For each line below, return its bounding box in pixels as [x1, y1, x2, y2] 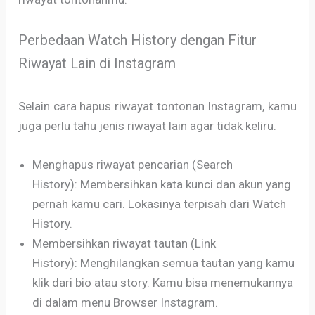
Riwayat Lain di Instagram [18, 54, 176, 72]
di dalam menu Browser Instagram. [32, 295, 219, 309]
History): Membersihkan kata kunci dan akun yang [32, 176, 292, 191]
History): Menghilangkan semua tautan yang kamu [32, 255, 295, 270]
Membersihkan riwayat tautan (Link [32, 236, 217, 250]
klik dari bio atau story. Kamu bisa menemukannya [32, 275, 294, 290]
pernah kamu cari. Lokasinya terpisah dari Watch [32, 196, 287, 211]
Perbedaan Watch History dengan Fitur [18, 31, 257, 49]
